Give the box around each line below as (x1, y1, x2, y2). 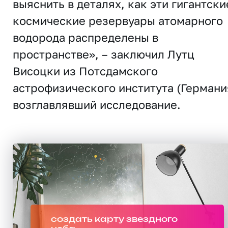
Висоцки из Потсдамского (13, 64, 158, 78)
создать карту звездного (51, 215, 178, 223)
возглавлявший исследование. (13, 97, 181, 111)
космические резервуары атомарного (13, 13, 223, 27)
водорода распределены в (13, 30, 158, 44)
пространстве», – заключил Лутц (13, 47, 194, 61)
